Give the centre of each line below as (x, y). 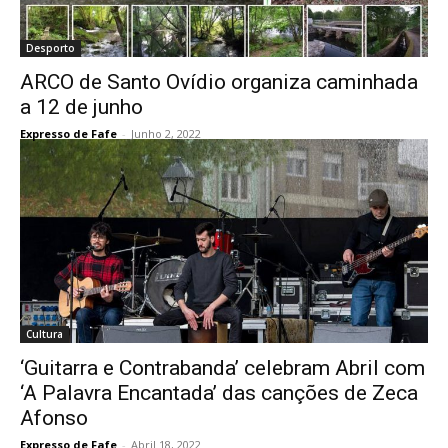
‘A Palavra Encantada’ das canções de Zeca (219, 393)
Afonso (54, 418)
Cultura (44, 334)
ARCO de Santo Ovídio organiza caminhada (219, 82)
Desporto (50, 48)
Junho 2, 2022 (166, 133)
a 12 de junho (81, 107)
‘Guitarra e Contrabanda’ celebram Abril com (222, 368)
